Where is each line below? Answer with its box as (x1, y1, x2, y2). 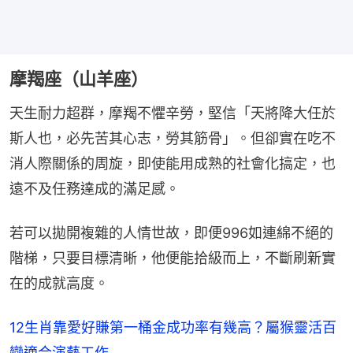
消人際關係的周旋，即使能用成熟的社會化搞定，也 (9, 155, 336, 173)
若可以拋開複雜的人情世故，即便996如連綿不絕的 (9, 225, 333, 242)
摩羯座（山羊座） (9, 69, 148, 90)
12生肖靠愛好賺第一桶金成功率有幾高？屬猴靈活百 (9, 319, 336, 336)
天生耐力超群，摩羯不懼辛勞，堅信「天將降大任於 (9, 105, 336, 122)
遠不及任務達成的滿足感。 (9, 180, 180, 198)
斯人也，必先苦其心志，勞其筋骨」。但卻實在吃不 (9, 130, 336, 147)
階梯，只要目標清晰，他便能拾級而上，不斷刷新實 (9, 250, 336, 267)
